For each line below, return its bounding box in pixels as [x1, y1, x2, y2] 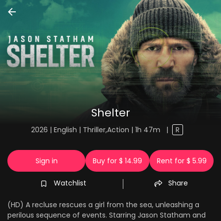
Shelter [91, 105, 130, 120]
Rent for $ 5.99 [156, 156, 207, 166]
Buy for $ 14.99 [93, 156, 142, 166]
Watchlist [53, 178, 86, 188]
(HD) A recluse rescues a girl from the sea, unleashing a [7, 200, 199, 210]
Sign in [35, 156, 58, 166]
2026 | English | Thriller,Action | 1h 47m [31, 125, 162, 135]
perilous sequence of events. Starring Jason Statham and [7, 210, 206, 220]
